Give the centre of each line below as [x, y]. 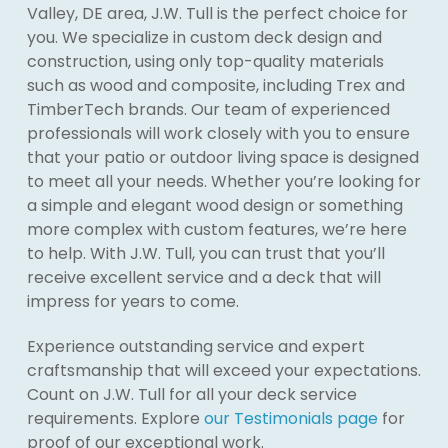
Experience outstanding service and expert [195, 346]
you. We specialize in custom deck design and [204, 37]
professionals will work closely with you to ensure [218, 133]
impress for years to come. [132, 301]
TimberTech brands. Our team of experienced [208, 109]
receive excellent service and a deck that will [203, 277]
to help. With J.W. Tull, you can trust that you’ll [205, 253]
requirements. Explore [115, 418]
